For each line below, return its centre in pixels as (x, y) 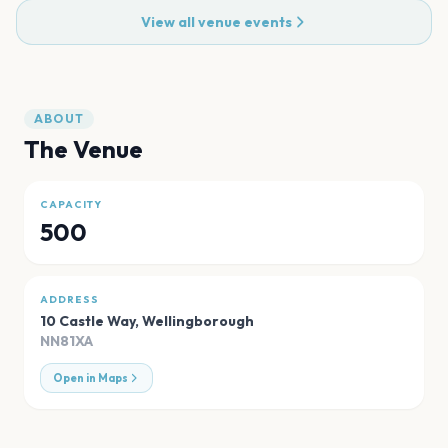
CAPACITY (71, 205)
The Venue (83, 149)
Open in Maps (90, 378)
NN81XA (66, 341)
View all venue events (216, 22)
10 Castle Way (87, 321)
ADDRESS (69, 300)
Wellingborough (198, 321)
